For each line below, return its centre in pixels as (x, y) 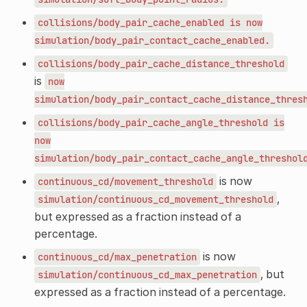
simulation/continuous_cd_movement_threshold (155, 199)
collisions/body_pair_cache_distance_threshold (161, 63)
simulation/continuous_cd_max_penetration (147, 274)
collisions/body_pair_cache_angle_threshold (152, 122)
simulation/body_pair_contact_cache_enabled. (152, 40)
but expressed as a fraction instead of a (137, 216)
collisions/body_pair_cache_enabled (131, 22)
